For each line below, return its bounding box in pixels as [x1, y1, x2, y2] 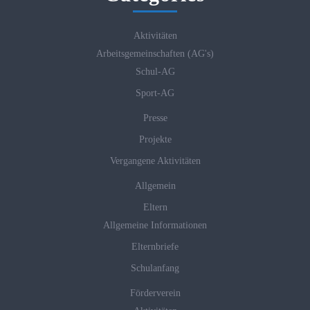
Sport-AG [136, 87, 174, 98]
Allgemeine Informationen [103, 219, 207, 230]
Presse [143, 112, 167, 123]
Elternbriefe [131, 241, 179, 252]
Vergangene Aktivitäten [109, 155, 201, 166]
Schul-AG [135, 66, 175, 77]
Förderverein [129, 287, 181, 298]
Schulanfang [131, 262, 179, 273]
